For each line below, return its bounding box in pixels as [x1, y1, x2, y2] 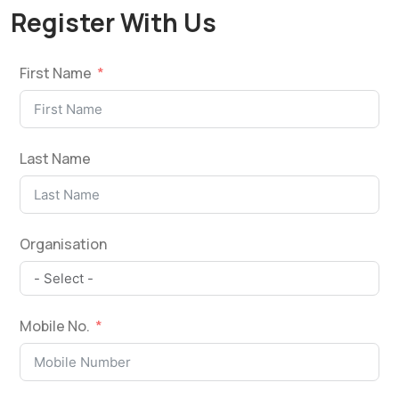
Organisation [20, 234, 107, 254]
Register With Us [11, 5, 216, 39]
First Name [20, 63, 92, 83]
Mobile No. [20, 316, 90, 336]
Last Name [20, 149, 91, 168]
